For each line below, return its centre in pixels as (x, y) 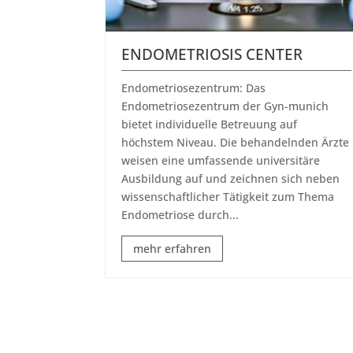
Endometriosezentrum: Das (194, 87)
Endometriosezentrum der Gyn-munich (225, 106)
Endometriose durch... (180, 214)
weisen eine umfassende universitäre (221, 160)
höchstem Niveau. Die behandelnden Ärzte (236, 142)
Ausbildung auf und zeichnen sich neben (231, 178)
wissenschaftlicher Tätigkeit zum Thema (228, 196)
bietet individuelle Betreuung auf (210, 124)
